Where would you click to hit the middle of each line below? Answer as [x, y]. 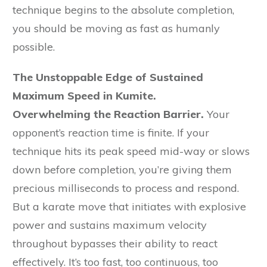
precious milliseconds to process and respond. [126, 188]
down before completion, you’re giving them [122, 170]
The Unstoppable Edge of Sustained [108, 77]
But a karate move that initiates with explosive [129, 207]
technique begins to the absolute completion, [123, 10]
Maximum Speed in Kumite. [84, 96]
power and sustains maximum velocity [110, 225]
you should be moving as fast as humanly [116, 29]
